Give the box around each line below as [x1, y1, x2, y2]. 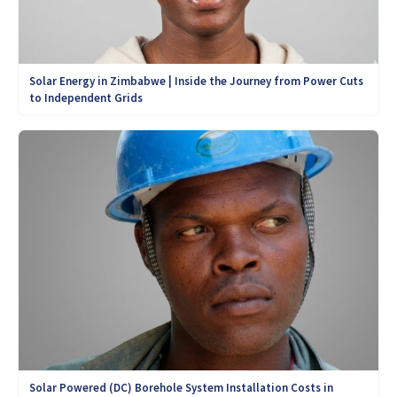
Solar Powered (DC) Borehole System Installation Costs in [29, 379, 333, 395]
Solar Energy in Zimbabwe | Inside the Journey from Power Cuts [29, 74, 363, 90]
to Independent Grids [29, 90, 143, 106]
